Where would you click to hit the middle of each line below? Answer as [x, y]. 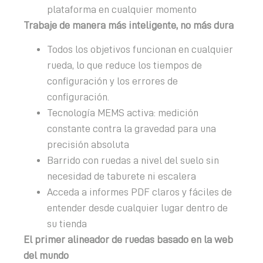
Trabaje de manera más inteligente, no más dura [129, 25]
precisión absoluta [88, 145]
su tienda [67, 224]
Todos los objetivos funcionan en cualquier [140, 50]
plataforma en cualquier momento [122, 9]
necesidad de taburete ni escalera [122, 176]
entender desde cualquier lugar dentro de [137, 208]
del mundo [46, 256]
